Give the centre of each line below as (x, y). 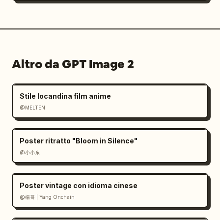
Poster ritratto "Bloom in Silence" (79, 141)
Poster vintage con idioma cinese (79, 185)
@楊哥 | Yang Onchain (47, 197)
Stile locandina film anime (65, 96)
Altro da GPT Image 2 (73, 64)
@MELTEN (32, 108)
